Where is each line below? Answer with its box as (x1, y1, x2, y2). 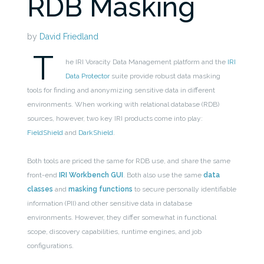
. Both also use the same (123, 171, 204, 180)
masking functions (68, 185, 133, 194)
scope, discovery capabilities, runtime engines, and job (27, 227, 202, 236)
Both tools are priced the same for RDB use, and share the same (27, 157, 231, 166)
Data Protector (65, 72, 110, 81)
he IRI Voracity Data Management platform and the (65, 58, 228, 67)
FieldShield (27, 128, 64, 137)
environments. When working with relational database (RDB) (27, 100, 220, 109)
